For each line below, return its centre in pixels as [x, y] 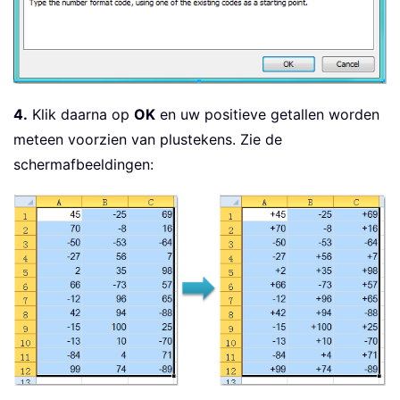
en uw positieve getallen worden [267, 115]
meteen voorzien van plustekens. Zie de [148, 140]
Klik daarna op [81, 115]
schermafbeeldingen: [83, 165]
